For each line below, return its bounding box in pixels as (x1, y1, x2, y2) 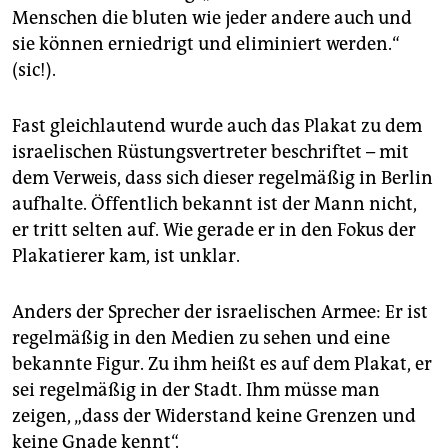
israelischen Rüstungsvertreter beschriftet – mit (12, 141, 409, 164)
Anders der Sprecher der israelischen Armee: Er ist (12, 301, 428, 324)
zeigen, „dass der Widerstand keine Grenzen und (12, 405, 416, 428)
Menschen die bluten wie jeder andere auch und (12, 7, 412, 30)
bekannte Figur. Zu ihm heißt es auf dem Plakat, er (12, 353, 432, 376)
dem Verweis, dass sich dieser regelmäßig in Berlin (12, 167, 433, 190)
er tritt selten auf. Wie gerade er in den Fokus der (12, 219, 416, 242)
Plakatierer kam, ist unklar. (12, 245, 240, 268)
